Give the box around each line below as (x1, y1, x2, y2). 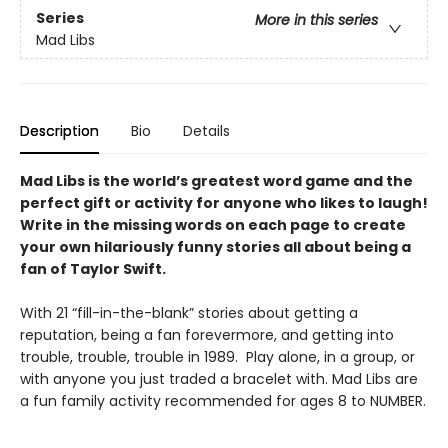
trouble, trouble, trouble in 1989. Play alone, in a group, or (20, 347, 415, 368)
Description (20, 121, 99, 142)
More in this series (255, 9, 378, 30)
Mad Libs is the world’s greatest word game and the (20, 171, 413, 192)
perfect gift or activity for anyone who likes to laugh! (20, 193, 428, 214)
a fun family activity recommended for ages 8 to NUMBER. (20, 391, 426, 412)
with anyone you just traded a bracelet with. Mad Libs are (20, 369, 418, 390)
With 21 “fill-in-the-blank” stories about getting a (20, 303, 358, 324)
